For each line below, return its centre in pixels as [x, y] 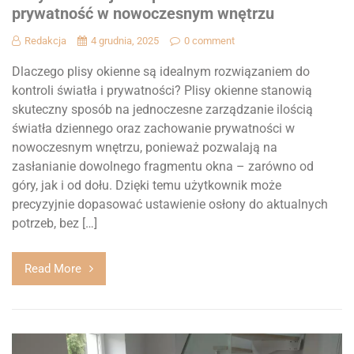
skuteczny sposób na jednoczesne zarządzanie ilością [162, 109]
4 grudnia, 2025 [125, 40]
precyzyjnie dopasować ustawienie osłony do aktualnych [170, 204]
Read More [53, 268]
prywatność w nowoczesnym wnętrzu [143, 13]
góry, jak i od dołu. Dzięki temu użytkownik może [147, 185]
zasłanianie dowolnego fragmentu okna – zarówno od [163, 166]
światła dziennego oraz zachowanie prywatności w [153, 128]
